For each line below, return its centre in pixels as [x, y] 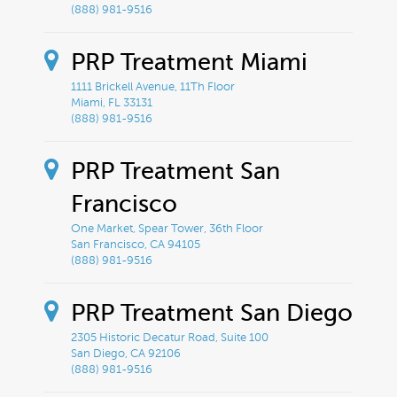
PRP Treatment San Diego [212, 312]
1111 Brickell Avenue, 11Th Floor [153, 86]
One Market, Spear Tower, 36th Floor [167, 228]
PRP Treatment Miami [189, 62]
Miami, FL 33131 [112, 102]
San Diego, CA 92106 [126, 353]
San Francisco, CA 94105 [136, 244]
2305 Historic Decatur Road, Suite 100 [170, 337]
